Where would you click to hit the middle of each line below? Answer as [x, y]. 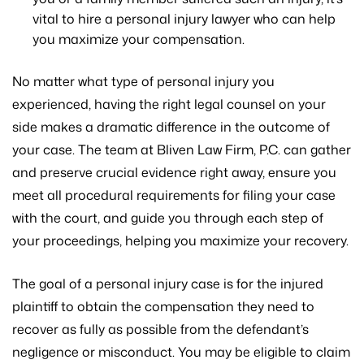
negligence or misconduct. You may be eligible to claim [181, 351]
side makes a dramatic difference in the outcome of [171, 126]
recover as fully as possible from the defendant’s [160, 329]
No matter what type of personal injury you [143, 81]
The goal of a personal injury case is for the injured [168, 283]
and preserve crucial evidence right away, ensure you [174, 172]
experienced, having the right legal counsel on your [169, 104]
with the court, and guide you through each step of [168, 217]
